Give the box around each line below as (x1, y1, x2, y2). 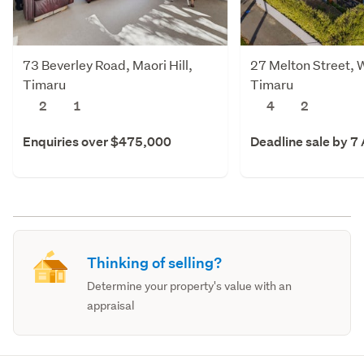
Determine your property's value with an (87, 278, 292, 293)
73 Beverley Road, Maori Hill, (23, 55, 193, 73)
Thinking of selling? (87, 253, 223, 272)
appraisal (87, 297, 135, 313)
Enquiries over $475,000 (23, 132, 171, 150)
